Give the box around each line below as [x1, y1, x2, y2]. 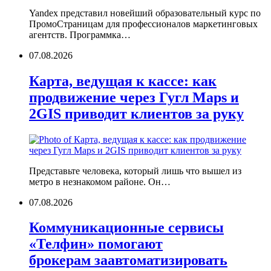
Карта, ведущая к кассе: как [29, 73, 217, 89]
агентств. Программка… [29, 29, 131, 40]
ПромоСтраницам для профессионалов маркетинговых [29, 18, 258, 29]
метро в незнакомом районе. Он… [29, 176, 171, 187]
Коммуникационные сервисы [29, 220, 224, 236]
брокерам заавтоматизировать [29, 252, 227, 269]
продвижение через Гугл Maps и [29, 89, 239, 105]
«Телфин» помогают [29, 236, 163, 252]
